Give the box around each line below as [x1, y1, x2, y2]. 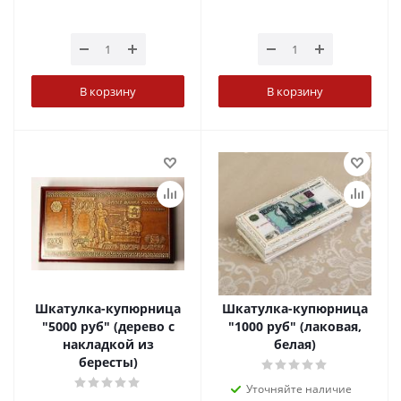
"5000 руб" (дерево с [41, 318, 175, 335]
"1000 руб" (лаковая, [228, 318, 362, 335]
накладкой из [62, 336, 154, 353]
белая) [274, 336, 316, 353]
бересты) [78, 354, 138, 371]
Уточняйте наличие [245, 381, 352, 397]
